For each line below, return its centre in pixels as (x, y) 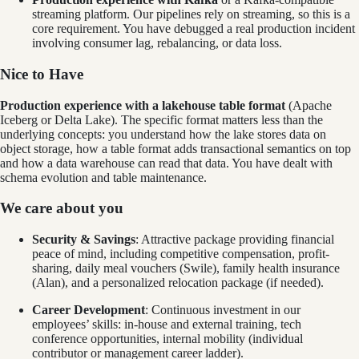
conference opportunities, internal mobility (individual (167, 339)
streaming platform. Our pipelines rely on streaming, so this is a (191, 14)
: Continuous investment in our (223, 310)
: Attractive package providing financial (235, 240)
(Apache (309, 105)
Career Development (89, 310)
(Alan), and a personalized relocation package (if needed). (178, 283)
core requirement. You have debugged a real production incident (194, 29)
